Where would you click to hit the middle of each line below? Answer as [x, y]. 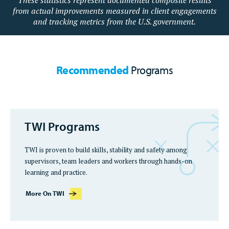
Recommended [92, 70]
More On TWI [45, 193]
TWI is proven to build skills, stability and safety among [106, 150]
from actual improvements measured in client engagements [114, 11]
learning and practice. [56, 173]
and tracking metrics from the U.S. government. [114, 22]
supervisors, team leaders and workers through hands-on [108, 161]
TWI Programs [62, 127]
